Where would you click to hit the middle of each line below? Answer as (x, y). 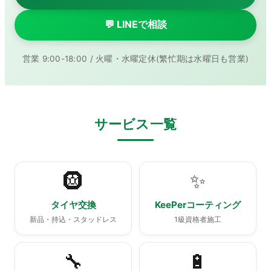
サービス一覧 (135, 123)
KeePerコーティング (198, 204)
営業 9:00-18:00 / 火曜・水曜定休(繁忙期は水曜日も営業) (135, 58)
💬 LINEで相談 (135, 24)
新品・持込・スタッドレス (73, 220)
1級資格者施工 (198, 220)
